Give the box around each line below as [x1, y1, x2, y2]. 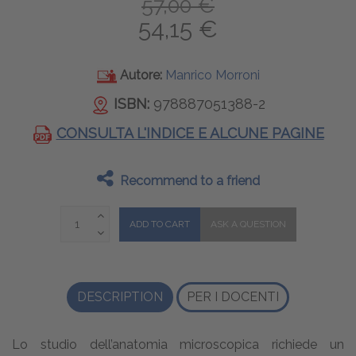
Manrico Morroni [164, 67, 260, 83]
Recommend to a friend [119, 173, 260, 189]
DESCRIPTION [77, 289, 163, 305]
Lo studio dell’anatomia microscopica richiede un [12, 337, 344, 353]
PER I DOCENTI [187, 289, 279, 305]
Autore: [119, 67, 165, 83]
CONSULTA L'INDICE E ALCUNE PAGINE [56, 125, 324, 142]
